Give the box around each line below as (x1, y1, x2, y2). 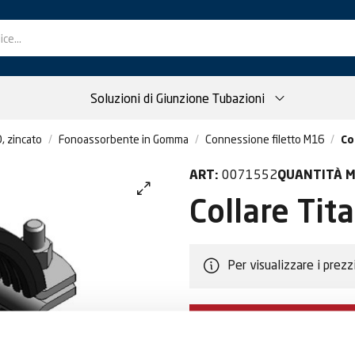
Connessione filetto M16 (205, 132, 324, 146)
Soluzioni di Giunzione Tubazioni (90, 90, 265, 106)
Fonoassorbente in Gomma (59, 132, 189, 146)
